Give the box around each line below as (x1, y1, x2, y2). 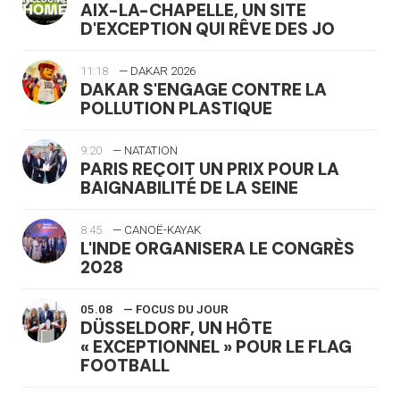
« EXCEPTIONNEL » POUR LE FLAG (80, 335, 352, 358)
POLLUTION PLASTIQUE (80, 96, 272, 120)
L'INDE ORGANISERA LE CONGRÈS (80, 237, 354, 260)
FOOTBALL (80, 354, 170, 377)
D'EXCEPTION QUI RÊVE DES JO (80, 17, 335, 40)
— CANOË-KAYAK (112, 222, 201, 237)
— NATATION (112, 143, 178, 157)
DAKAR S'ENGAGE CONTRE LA (80, 78, 327, 101)
